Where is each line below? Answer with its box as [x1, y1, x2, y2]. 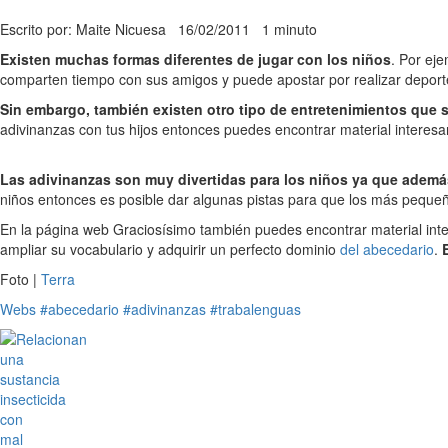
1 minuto [262, 19, 317, 39]
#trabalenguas [210, 299, 301, 319]
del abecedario [340, 239, 434, 259]
